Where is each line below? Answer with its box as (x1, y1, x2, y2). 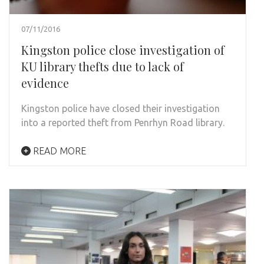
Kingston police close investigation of (21, 42, 225, 58)
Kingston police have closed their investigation (21, 103, 220, 114)
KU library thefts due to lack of (21, 58, 184, 75)
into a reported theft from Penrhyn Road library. (21, 117, 225, 128)
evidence (21, 75, 69, 91)
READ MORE (31, 146, 86, 157)
